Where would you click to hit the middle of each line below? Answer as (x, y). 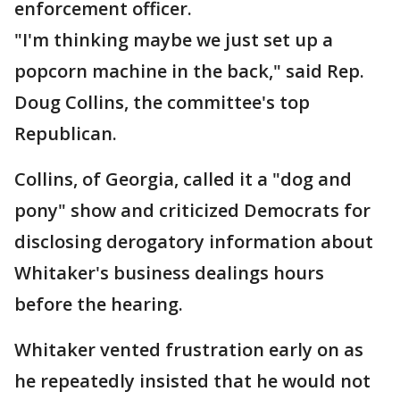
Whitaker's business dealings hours (169, 273)
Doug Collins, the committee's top (162, 103)
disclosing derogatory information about (194, 242)
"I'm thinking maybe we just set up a (174, 40)
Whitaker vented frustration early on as (189, 350)
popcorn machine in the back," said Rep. (189, 71)
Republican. (66, 134)
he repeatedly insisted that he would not (192, 381)
